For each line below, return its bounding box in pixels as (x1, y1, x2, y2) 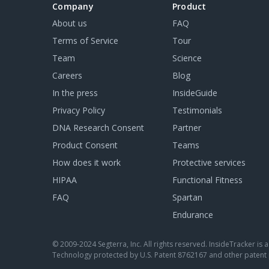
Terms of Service (52, 35, 118, 46)
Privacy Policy (52, 104, 105, 116)
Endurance (172, 209, 213, 220)
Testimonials (172, 104, 222, 116)
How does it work (52, 157, 121, 168)
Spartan (172, 192, 202, 203)
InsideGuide (172, 87, 217, 98)
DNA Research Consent (52, 122, 144, 133)
